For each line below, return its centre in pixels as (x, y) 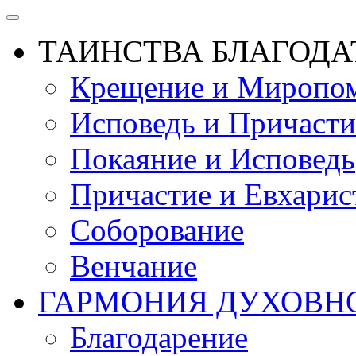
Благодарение (159, 337)
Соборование (157, 230)
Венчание (133, 266)
